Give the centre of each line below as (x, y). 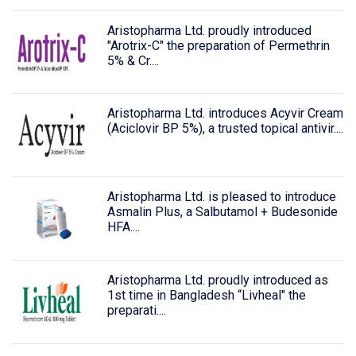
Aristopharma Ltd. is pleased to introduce (221, 197)
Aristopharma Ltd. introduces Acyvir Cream (225, 114)
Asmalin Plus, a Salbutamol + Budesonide (222, 212)
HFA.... (123, 227)
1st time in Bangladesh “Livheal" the (206, 295)
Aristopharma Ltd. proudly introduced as (217, 280)
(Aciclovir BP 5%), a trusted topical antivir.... (225, 129)
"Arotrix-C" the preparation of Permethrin (218, 45)
